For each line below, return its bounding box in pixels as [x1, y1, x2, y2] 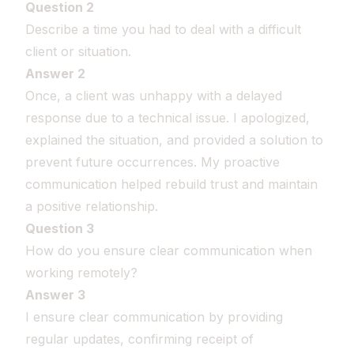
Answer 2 [25, 66, 85, 81]
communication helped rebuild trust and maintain [25, 176, 318, 192]
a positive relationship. [25, 198, 158, 214]
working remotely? [25, 265, 137, 281]
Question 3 [25, 220, 94, 236]
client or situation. [25, 43, 131, 59]
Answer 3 [25, 287, 85, 303]
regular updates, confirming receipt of [25, 331, 254, 347]
